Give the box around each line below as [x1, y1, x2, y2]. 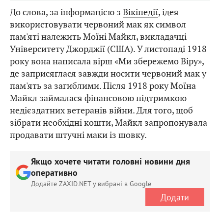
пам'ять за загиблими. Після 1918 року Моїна [10, 80, 196, 92]
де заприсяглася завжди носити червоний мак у [10, 68, 206, 80]
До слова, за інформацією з [10, 6, 123, 18]
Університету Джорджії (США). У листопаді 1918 [10, 43, 207, 55]
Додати [161, 191, 189, 203]
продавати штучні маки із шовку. [10, 129, 147, 141]
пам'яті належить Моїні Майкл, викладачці [10, 31, 187, 43]
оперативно [31, 168, 78, 180]
